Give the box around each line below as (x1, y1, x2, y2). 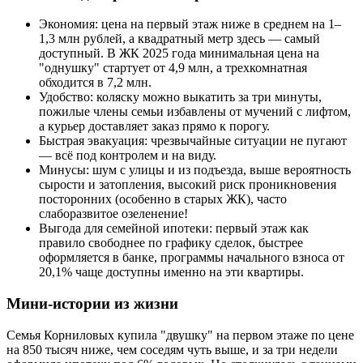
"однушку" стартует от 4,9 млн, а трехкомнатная (39, 61, 307, 75)
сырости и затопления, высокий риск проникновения (39, 177, 336, 192)
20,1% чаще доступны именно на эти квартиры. (39, 265, 304, 280)
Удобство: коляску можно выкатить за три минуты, (39, 90, 322, 105)
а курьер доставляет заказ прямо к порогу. (39, 119, 270, 134)
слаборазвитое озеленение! (39, 207, 188, 221)
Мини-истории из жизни (6, 295, 178, 313)
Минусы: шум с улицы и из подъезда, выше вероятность (39, 163, 351, 177)
